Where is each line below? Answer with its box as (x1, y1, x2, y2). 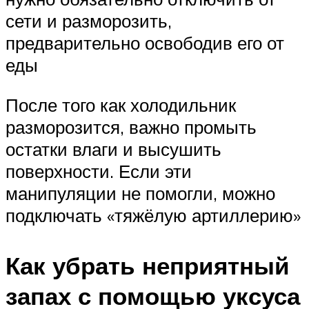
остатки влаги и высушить (6, 137, 221, 160)
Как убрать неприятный (6, 250, 290, 281)
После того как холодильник (6, 93, 236, 116)
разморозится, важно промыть (6, 115, 257, 138)
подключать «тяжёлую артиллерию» (6, 203, 301, 226)
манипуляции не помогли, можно (6, 181, 275, 204)
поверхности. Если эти (6, 159, 192, 182)
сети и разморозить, (6, 10, 172, 32)
